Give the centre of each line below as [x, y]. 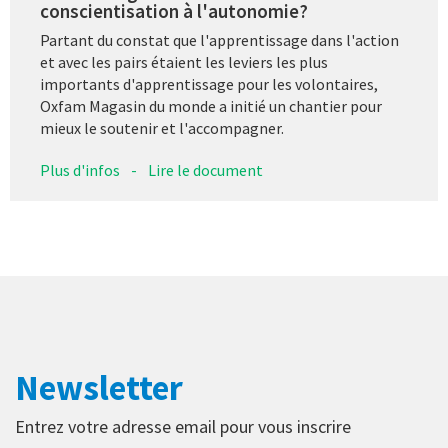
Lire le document [205, 169]
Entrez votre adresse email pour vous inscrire [183, 426]
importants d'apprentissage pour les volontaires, [209, 83]
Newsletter [99, 387]
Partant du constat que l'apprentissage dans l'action [219, 39]
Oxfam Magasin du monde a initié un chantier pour [211, 105]
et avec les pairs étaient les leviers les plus [184, 61]
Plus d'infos [80, 169]
